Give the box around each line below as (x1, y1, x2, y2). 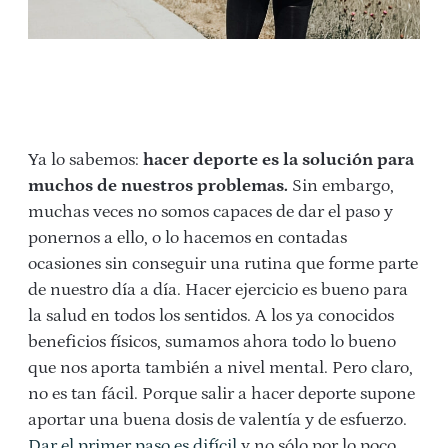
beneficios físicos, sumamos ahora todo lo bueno (28, 331, 396, 352)
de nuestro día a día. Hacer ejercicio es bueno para (28, 279, 408, 300)
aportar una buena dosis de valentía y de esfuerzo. (28, 409, 407, 430)
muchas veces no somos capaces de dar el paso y (28, 201, 393, 222)
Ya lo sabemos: (28, 149, 143, 170)
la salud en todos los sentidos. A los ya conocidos (28, 305, 394, 326)
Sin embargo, (288, 175, 394, 196)
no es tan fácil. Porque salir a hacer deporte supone (28, 383, 415, 404)
